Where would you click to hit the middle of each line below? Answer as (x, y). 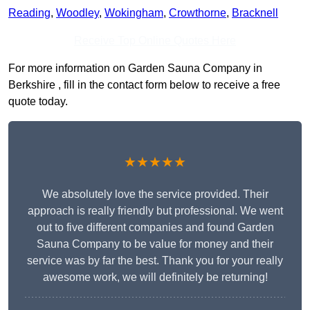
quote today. (38, 102)
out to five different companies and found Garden (155, 228)
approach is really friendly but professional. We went (155, 211)
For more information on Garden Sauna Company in (135, 69)
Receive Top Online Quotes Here (155, 41)
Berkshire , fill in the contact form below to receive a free (144, 85)
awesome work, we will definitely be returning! (155, 277)
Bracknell (255, 13)
